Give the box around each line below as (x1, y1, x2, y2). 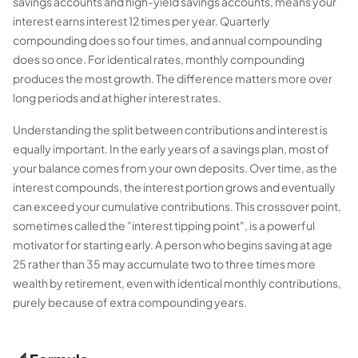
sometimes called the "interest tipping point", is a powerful (13, 218, 315, 233)
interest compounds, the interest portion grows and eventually (13, 180, 336, 194)
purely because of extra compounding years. (13, 295, 247, 309)
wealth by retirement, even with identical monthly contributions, (13, 276, 341, 290)
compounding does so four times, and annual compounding (13, 33, 322, 47)
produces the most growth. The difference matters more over (13, 71, 332, 86)
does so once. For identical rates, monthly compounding (13, 52, 304, 66)
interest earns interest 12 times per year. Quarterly (13, 14, 270, 28)
